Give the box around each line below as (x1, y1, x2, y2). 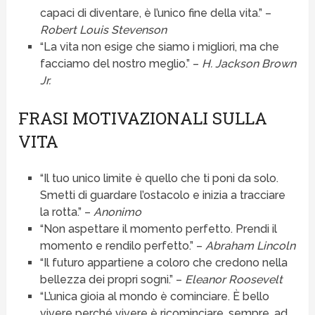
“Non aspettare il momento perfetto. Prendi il (39, 222, 277, 236)
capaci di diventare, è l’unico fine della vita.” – (39, 6, 271, 20)
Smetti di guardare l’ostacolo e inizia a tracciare (39, 188, 285, 202)
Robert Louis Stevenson (39, 23, 167, 37)
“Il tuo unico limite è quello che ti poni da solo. (39, 172, 278, 186)
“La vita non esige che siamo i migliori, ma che (39, 40, 279, 54)
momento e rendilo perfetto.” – (39, 239, 205, 253)
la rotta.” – (39, 205, 94, 219)
